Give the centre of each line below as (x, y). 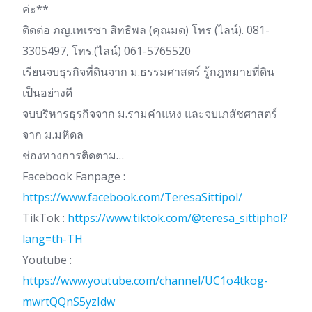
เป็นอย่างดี (47, 93)
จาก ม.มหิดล (53, 135)
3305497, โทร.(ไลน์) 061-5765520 (107, 51)
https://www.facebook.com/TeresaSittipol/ (132, 197)
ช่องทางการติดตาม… (73, 156)
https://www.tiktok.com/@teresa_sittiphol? (178, 218)
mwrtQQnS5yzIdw (69, 302)
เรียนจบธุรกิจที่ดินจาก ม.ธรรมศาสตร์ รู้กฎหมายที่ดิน (148, 72)
